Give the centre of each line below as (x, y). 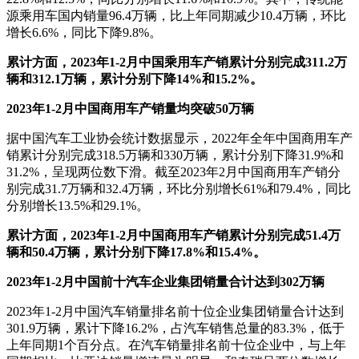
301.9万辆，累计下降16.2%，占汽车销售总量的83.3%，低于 (175, 329)
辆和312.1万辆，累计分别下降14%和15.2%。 (135, 79)
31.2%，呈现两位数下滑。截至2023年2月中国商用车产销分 (173, 172)
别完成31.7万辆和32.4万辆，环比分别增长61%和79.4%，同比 (179, 189)
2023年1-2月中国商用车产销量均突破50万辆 (130, 109)
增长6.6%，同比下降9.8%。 (84, 33)
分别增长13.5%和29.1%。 (78, 206)
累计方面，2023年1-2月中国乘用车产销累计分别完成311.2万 (177, 63)
